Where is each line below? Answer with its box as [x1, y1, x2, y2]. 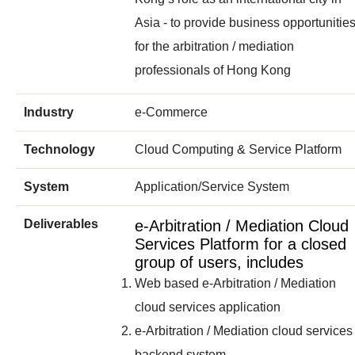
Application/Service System [135, 179, 289, 193]
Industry [24, 105, 74, 119]
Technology [24, 142, 95, 156]
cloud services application [135, 300, 281, 314]
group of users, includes [135, 253, 303, 271]
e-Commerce [135, 105, 208, 119]
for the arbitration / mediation [135, 39, 294, 53]
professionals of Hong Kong [135, 63, 291, 77]
